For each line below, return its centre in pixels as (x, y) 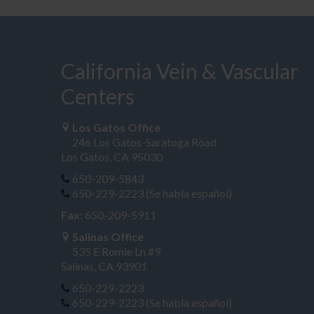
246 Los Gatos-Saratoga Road (144, 142)
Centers (98, 96)
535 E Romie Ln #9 (116, 251)
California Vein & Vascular (180, 70)
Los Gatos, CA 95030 (112, 156)
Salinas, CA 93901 (104, 266)
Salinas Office (108, 236)
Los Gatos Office (116, 127)
